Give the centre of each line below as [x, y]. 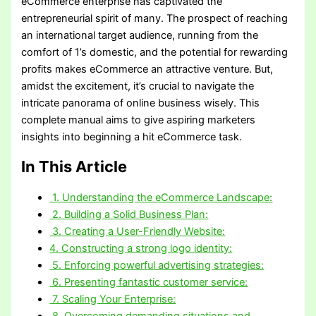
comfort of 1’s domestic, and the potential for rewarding [155, 52]
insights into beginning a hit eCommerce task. [132, 136]
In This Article [74, 166]
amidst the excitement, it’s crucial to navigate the [138, 86]
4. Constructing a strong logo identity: [141, 248]
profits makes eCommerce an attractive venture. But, [147, 69]
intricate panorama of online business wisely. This [141, 103]
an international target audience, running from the [140, 35]
